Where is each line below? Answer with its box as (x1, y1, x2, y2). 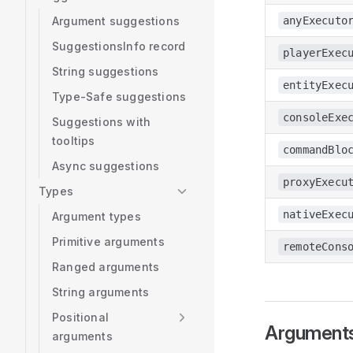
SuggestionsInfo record (52, 39, 186, 53)
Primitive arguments (52, 235, 165, 248)
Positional (52, 310, 109, 324)
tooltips (52, 134, 95, 147)
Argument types (52, 210, 141, 223)
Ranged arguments (52, 260, 160, 273)
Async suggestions (52, 159, 160, 173)
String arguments (52, 285, 150, 299)
